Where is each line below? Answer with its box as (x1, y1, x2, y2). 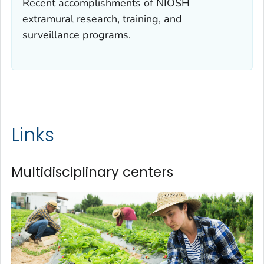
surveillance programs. (22, 28, 131, 42)
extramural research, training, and (22, 12, 182, 27)
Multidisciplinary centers (11, 163, 173, 182)
